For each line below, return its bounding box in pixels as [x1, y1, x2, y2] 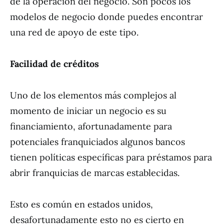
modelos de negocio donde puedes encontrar [10, 11, 203, 22]
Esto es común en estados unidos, [10, 198, 153, 210]
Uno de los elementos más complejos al [10, 89, 176, 101]
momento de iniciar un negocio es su [10, 105, 166, 116]
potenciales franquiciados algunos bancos [10, 136, 185, 147]
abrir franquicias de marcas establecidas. [10, 167, 179, 178]
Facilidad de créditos [10, 58, 99, 69]
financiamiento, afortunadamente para [10, 120, 172, 132]
